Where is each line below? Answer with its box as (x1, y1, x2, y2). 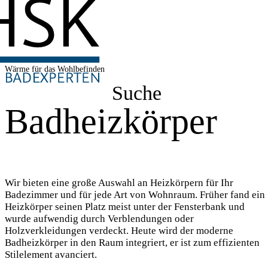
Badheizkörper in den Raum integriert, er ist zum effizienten (5, 236, 260, 248)
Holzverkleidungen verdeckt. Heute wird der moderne (5, 224, 233, 236)
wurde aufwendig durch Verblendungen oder (5, 212, 194, 224)
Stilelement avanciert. (5, 248, 97, 260)
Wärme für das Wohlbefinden (5, 65, 105, 74)
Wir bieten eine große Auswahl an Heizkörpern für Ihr (5, 176, 233, 188)
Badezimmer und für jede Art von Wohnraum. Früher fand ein (5, 188, 265, 200)
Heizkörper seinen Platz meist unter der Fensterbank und (5, 200, 245, 212)
